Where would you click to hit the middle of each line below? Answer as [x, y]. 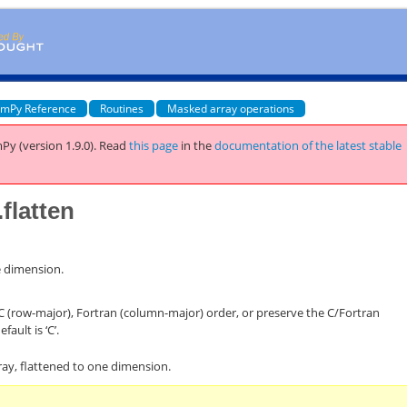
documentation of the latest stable [308, 145]
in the [198, 145]
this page [154, 145]
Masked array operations [231, 108]
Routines [122, 108]
